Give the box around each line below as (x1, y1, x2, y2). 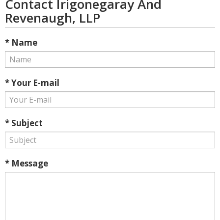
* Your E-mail (5, 77, 59, 88)
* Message (5, 158, 48, 169)
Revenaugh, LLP (5, 9, 100, 27)
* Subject (5, 117, 43, 129)
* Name (5, 37, 37, 48)
